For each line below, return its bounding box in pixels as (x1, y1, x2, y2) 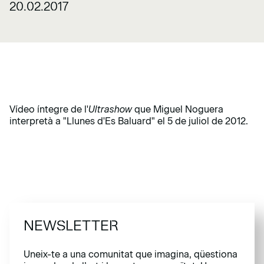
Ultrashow (88, 104, 134, 115)
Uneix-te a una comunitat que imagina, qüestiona (24, 249, 237, 260)
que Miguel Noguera (134, 104, 223, 115)
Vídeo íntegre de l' (9, 104, 88, 115)
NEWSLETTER (24, 217, 118, 234)
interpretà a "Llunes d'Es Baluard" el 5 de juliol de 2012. (9, 115, 248, 127)
